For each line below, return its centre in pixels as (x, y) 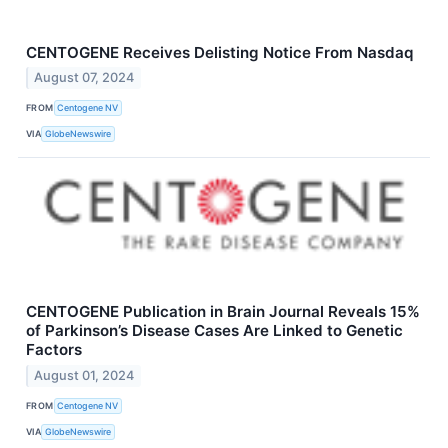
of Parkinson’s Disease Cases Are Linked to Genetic (214, 331)
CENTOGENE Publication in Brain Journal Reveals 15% (223, 312)
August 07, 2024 (84, 78)
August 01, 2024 (84, 376)
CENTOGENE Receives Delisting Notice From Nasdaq (219, 52)
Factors (54, 350)
